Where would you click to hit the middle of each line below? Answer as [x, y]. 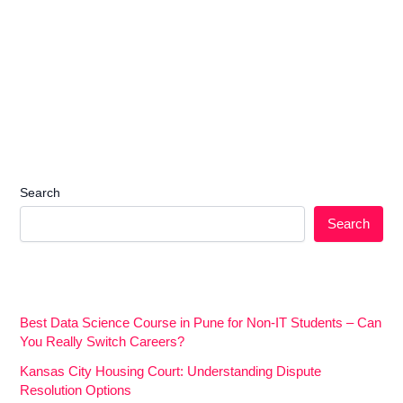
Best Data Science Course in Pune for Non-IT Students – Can [201, 322]
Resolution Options [76, 390]
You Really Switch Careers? [103, 341]
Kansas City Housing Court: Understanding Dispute [171, 371]
